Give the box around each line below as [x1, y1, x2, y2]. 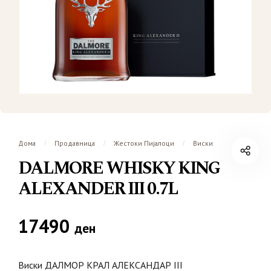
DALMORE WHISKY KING [18, 155, 220, 182]
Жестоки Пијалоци [114, 139, 174, 148]
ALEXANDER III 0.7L [18, 176, 178, 203]
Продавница [54, 139, 95, 148]
